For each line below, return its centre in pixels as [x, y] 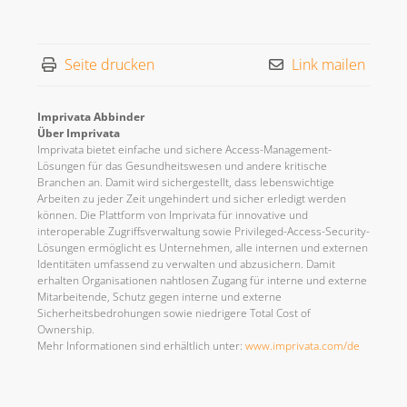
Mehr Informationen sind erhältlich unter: [141, 346]
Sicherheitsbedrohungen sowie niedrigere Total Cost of [174, 313]
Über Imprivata [79, 133]
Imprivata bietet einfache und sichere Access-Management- [184, 149]
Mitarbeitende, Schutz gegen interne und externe [159, 297]
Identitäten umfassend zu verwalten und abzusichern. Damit [186, 264]
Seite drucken [109, 65]
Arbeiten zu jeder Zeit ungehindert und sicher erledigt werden [192, 199]
